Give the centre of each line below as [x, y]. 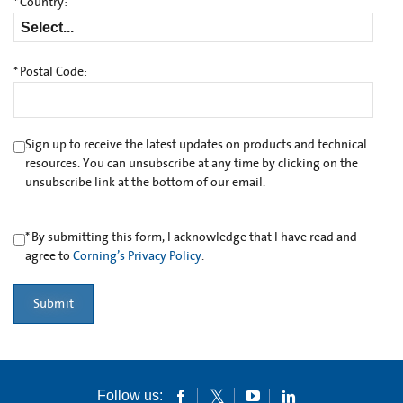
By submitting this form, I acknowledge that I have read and [194, 238]
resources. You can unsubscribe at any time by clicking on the [191, 164]
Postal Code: [54, 72]
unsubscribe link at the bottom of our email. [145, 183]
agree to [49, 257]
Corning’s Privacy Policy [137, 257]
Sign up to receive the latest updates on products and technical [196, 145]
